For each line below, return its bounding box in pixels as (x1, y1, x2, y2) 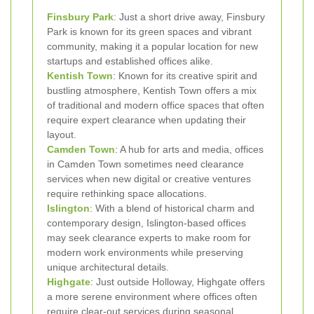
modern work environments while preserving (47, 247, 243, 259)
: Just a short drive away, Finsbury (114, 11, 265, 23)
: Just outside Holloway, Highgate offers (90, 276, 265, 288)
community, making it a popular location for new (47, 41, 258, 53)
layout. (47, 129, 76, 141)
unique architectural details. (47, 261, 169, 273)
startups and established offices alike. (47, 55, 213, 67)
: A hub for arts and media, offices (115, 144, 264, 156)
